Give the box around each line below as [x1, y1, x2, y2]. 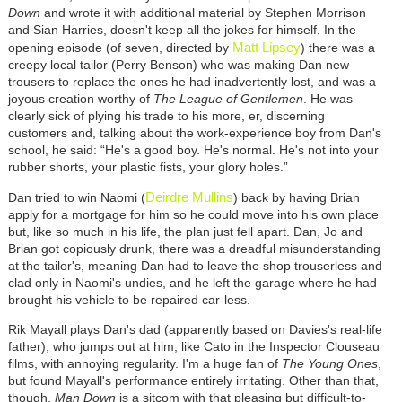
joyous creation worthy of [7, 92, 153, 107]
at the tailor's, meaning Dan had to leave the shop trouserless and [7, 258, 382, 274]
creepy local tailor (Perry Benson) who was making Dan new [7, 57, 349, 73]
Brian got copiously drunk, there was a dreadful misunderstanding [7, 241, 380, 257]
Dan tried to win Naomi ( [7, 190, 145, 205]
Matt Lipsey [232, 39, 301, 56]
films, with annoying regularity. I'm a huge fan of [7, 356, 282, 371]
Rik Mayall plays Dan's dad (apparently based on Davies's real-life [7, 322, 382, 337]
